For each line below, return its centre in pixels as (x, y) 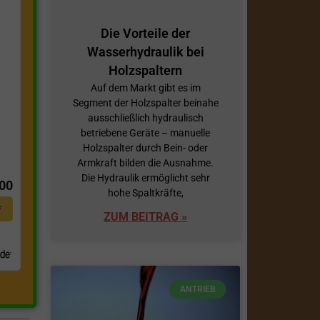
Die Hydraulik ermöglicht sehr (145, 177)
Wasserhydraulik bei (145, 51)
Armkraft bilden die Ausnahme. (145, 162)
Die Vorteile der (145, 33)
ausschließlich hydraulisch (145, 117)
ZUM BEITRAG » (145, 216)
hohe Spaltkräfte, (145, 192)
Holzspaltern (145, 70)
